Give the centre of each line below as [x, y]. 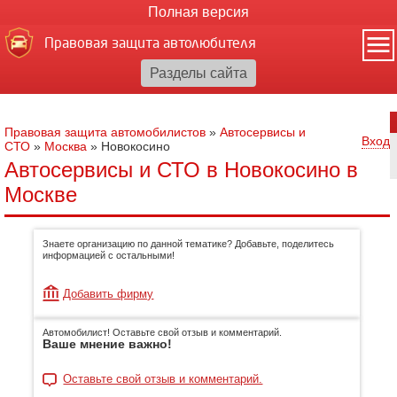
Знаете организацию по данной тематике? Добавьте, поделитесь [189, 244]
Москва [66, 146]
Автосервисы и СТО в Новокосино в [181, 170]
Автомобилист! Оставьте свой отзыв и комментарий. [163, 332]
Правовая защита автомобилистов [105, 132]
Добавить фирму [109, 294]
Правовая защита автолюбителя [150, 43]
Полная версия [198, 12]
